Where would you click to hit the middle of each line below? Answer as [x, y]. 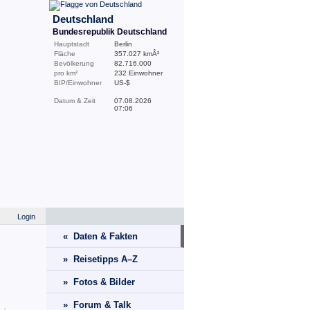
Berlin [123, 44]
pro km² [66, 73]
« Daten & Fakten [100, 236]
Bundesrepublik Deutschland [110, 32]
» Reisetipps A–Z [100, 259]
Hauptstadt [72, 44]
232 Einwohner [138, 73]
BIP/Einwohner [78, 83]
